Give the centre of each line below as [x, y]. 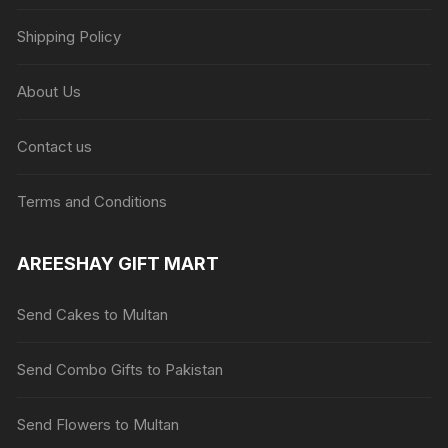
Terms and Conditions [92, 201]
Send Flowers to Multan [98, 424]
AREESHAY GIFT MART [118, 263]
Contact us [55, 146]
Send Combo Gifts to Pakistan [120, 369]
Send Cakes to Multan [93, 314]
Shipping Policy [69, 36]
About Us [49, 91]
